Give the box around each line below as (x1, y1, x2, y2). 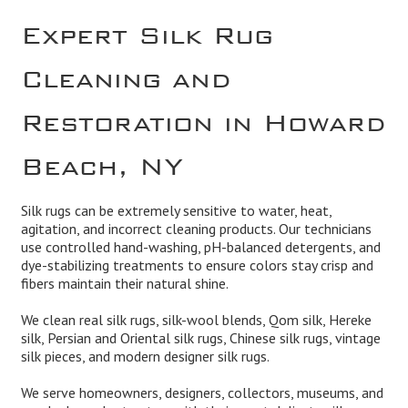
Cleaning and (20, 65, 231, 80)
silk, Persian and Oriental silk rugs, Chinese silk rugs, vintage (20, 329, 381, 348)
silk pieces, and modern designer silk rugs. (20, 347, 270, 366)
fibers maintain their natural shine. (20, 274, 229, 293)
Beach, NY (20, 152, 183, 168)
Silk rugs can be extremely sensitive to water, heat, (20, 201, 331, 220)
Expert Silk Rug (20, 21, 273, 36)
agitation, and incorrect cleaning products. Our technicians (20, 219, 372, 239)
